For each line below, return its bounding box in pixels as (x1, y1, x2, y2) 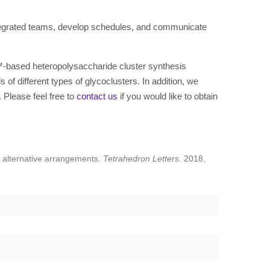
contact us (77, 91, 118, 101)
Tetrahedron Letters (103, 154, 179, 163)
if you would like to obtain (118, 91, 218, 101)
